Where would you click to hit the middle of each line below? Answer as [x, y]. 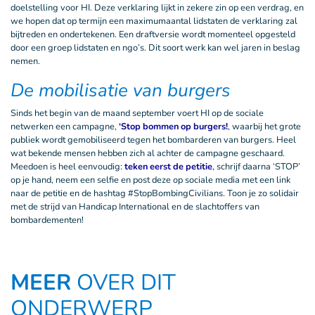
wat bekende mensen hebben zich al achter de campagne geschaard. [148, 153]
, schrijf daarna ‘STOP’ [256, 167]
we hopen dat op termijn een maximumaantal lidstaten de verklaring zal [154, 21]
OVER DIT [126, 282]
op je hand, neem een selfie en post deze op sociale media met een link [150, 180]
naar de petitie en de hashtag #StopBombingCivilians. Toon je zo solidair [155, 193]
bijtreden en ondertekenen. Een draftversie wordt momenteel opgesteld [153, 34]
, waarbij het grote [264, 127]
